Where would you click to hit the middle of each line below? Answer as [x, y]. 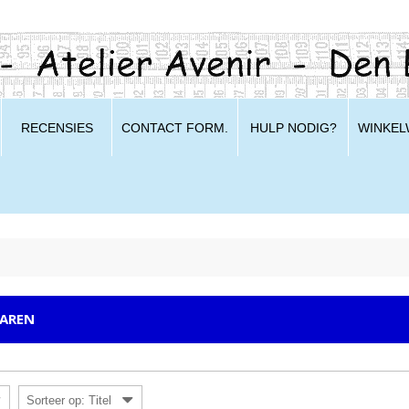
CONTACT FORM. [175, 128]
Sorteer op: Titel [69, 400]
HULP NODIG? [293, 128]
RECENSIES [57, 128]
